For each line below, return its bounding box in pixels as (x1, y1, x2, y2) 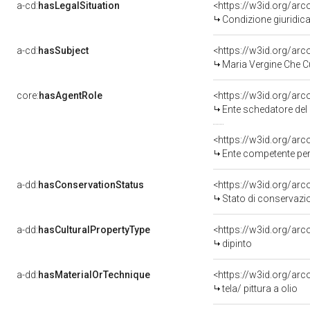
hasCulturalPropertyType (38, 224, 150, 235)
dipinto (222, 238, 252, 249)
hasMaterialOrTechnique (38, 269, 150, 280)
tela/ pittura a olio (222, 283, 298, 294)
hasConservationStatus (38, 179, 144, 190)
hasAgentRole (39, 90, 102, 101)
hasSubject (38, 45, 89, 56)
